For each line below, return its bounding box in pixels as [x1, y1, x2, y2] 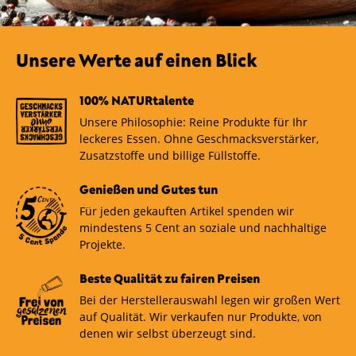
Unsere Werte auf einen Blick [16, 49, 257, 72]
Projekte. [79, 237, 126, 253]
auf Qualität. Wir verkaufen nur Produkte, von [79, 309, 322, 325]
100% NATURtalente [79, 93, 194, 108]
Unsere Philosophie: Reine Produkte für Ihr [79, 114, 308, 130]
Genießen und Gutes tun [79, 182, 218, 197]
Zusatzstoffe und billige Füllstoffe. [79, 148, 261, 164]
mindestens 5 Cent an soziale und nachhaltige [79, 220, 327, 236]
